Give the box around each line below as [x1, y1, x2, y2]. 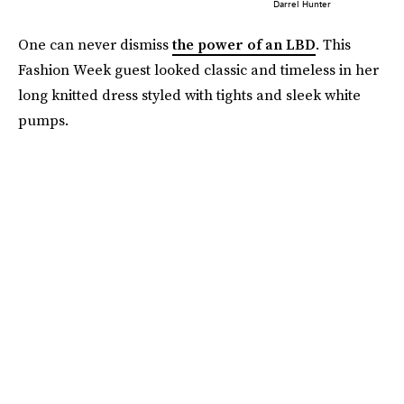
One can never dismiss [18, 34, 172, 55]
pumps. [18, 110, 69, 131]
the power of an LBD [172, 34, 316, 55]
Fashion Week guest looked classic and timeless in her [18, 60, 379, 80]
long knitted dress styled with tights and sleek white [18, 85, 361, 106]
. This [316, 34, 351, 55]
